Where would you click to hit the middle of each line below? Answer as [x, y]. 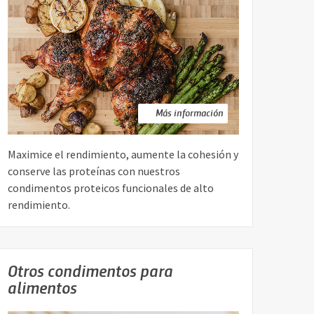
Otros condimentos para [90, 271]
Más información [190, 113]
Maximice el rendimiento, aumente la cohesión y [123, 155]
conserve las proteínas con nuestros [94, 171]
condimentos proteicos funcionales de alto [111, 188]
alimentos [42, 287]
